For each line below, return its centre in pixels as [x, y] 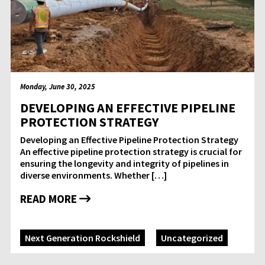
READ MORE [50, 199]
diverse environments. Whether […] [93, 175]
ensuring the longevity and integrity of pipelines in [125, 164]
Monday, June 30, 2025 [58, 87]
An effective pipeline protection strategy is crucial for [131, 152]
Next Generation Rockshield [83, 238]
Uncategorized [192, 238]
